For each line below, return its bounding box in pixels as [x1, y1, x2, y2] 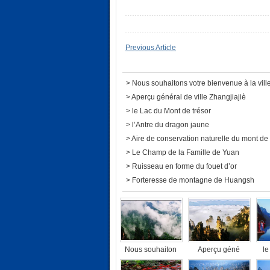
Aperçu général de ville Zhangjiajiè [131, 93, 246, 101]
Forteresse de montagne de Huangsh [132, 176, 254, 184]
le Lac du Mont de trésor [132, 107, 211, 115]
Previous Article [125, 43, 176, 52]
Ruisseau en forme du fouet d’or [132, 162, 237, 171]
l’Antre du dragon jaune [132, 121, 209, 129]
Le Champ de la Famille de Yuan [132, 148, 239, 157]
